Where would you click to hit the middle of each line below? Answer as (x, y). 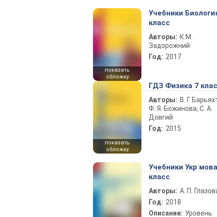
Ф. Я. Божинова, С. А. (181, 108)
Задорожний (169, 46)
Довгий (161, 117)
